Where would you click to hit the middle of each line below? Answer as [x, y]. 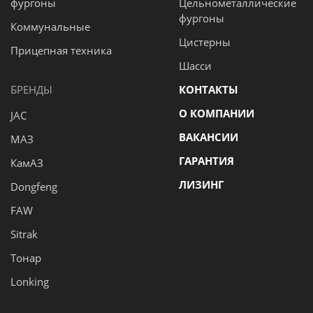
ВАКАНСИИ [209, 137]
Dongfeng [34, 187]
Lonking [30, 282]
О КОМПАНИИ [217, 113]
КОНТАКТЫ [209, 89]
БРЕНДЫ [31, 89]
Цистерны [205, 42]
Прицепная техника [61, 50]
